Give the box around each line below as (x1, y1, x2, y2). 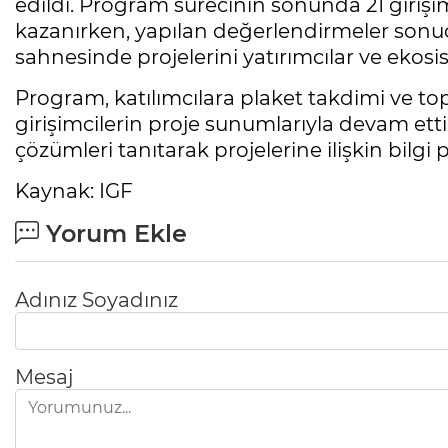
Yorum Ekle (39, 219, 187, 249)
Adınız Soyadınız (15, 288, 178, 313)
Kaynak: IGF (15, 179, 133, 204)
